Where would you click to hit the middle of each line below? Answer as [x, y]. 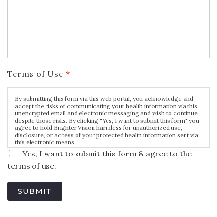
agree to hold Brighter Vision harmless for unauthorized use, [99, 128]
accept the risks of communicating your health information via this [106, 106]
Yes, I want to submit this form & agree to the [107, 154]
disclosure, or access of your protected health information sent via [107, 135]
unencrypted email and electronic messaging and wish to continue [106, 113]
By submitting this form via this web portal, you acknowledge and [104, 99]
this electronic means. [45, 142]
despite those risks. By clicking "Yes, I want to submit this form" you [107, 121]
